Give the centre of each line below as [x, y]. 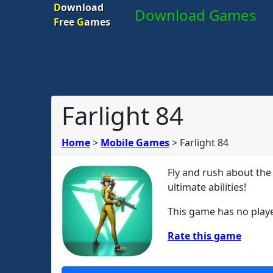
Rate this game [204, 236]
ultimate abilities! [207, 187]
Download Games [196, 15]
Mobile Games [135, 143]
